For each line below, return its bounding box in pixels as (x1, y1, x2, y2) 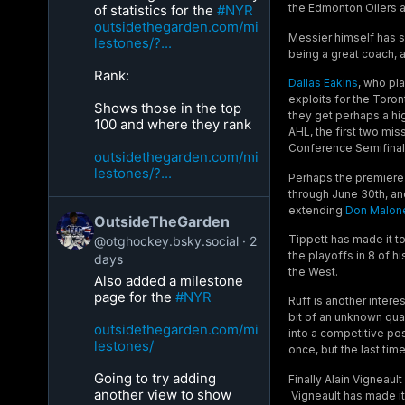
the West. (287, 265, 338, 279)
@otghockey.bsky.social (94, 233, 240, 249)
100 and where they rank (94, 116, 252, 133)
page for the (94, 288, 176, 306)
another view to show (94, 386, 232, 403)
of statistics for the (94, 2, 218, 19)
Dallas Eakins (287, 76, 358, 90)
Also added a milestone (94, 272, 244, 289)
